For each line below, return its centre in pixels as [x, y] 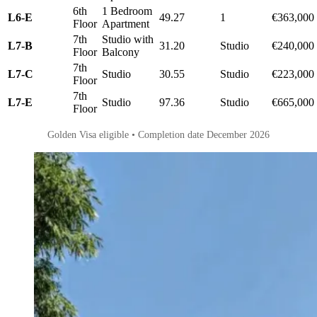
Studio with [128, 39]
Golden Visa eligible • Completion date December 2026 [158, 134]
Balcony [121, 52]
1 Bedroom [127, 11]
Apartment [126, 23]
